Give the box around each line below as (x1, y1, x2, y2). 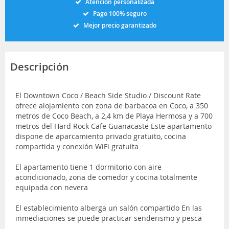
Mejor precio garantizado (83, 20, 156, 30)
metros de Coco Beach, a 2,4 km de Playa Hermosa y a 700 (15, 110, 213, 121)
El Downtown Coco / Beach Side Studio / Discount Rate (15, 90, 201, 100)
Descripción (10, 59, 69, 74)
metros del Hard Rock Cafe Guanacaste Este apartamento (15, 121, 212, 131)
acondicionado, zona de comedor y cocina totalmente (15, 172, 197, 182)
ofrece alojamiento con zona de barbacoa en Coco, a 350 (15, 100, 208, 110)
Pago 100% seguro (93, 9, 147, 18)
